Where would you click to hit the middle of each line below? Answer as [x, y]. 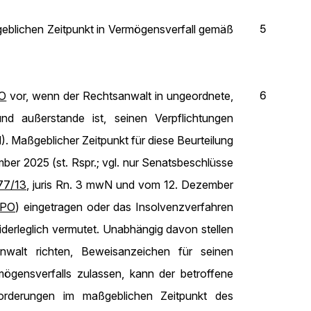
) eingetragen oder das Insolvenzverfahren [124, 207]
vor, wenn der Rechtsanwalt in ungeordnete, [120, 96]
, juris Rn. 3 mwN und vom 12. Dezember [130, 185]
